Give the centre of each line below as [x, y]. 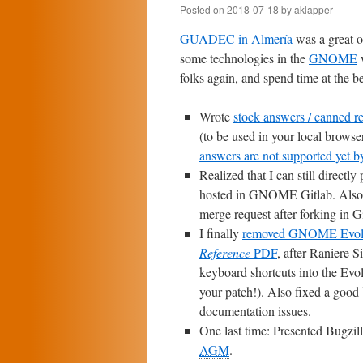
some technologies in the [244, 58]
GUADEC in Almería [236, 38]
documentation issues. [255, 311]
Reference [225, 252]
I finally [221, 233]
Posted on [202, 9]
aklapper [314, 9]
